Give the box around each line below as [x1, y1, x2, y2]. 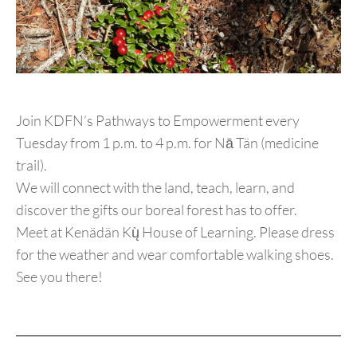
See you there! [16, 267, 103, 285]
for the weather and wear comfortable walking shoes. [16, 245, 334, 263]
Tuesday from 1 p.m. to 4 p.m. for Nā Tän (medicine [16, 133, 319, 151]
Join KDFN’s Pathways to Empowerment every [16, 111, 300, 129]
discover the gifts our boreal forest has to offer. [16, 200, 297, 218]
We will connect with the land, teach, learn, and [16, 178, 295, 196]
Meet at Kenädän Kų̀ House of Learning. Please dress [16, 222, 335, 241]
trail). [16, 155, 47, 174]
